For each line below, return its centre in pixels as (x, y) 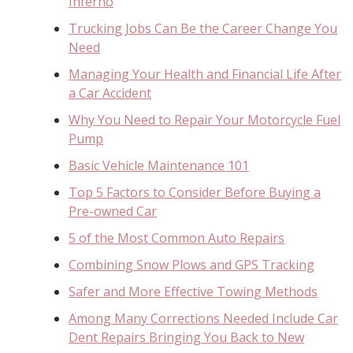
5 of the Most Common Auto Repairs (176, 238)
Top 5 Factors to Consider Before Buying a (195, 192)
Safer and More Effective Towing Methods (193, 291)
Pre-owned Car (113, 211)
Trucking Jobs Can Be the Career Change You (203, 28)
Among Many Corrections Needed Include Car (203, 318)
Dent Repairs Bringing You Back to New (186, 337)
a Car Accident (110, 93)
